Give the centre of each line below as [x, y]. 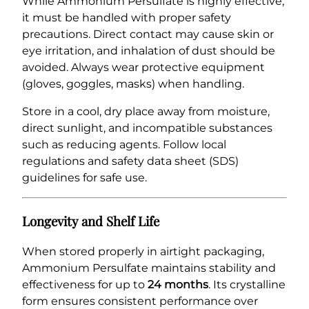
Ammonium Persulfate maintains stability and [149, 268]
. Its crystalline [247, 285]
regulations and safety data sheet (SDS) [130, 161]
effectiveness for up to [85, 285]
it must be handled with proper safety [127, 17]
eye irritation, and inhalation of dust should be [149, 50]
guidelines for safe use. [84, 177]
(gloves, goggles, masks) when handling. [133, 83]
